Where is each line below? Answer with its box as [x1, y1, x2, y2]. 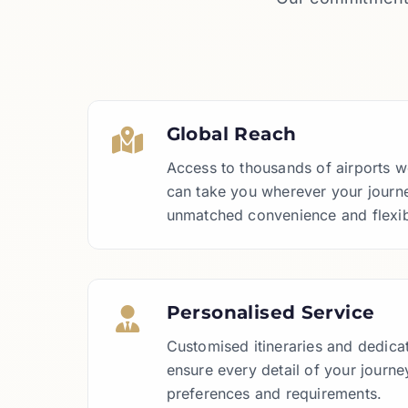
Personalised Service [166, 301, 375, 323]
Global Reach [166, 123, 297, 145]
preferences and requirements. [166, 384, 382, 403]
